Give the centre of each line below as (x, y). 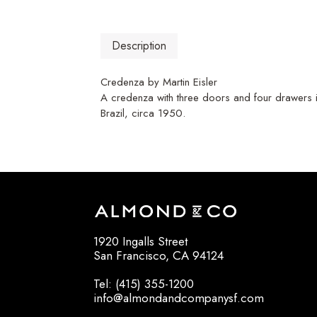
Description (139, 46)
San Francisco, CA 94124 (158, 256)
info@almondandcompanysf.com (179, 298)
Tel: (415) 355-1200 (144, 284)
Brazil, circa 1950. (143, 114)
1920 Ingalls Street (140, 242)
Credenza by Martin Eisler (159, 82)
